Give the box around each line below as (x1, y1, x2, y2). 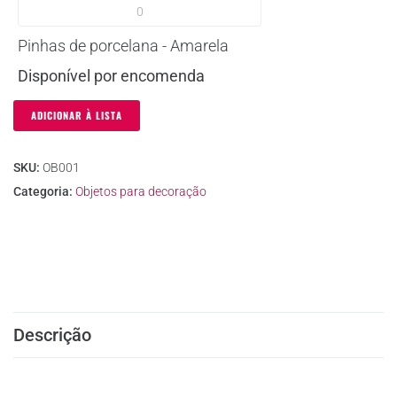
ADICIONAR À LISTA (31, 107, 122, 122)
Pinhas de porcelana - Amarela (18, 35, 229, 55)
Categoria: (13, 183, 75, 198)
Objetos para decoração (75, 183, 206, 198)
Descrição (13, 323, 91, 346)
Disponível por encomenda (18, 66, 205, 85)
